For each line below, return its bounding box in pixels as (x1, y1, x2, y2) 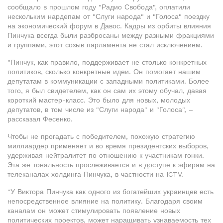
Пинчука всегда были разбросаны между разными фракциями (7, 31, 214, 39)
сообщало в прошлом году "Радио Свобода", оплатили (7, 3, 190, 11)
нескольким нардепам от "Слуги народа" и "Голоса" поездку (7, 12, 210, 20)
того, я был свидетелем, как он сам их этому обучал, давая (7, 87, 207, 95)
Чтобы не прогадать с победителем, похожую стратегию (7, 132, 195, 140)
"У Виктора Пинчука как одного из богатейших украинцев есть (7, 188, 214, 196)
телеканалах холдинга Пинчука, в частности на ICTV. (7, 170, 183, 178)
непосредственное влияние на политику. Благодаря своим (7, 197, 203, 205)
